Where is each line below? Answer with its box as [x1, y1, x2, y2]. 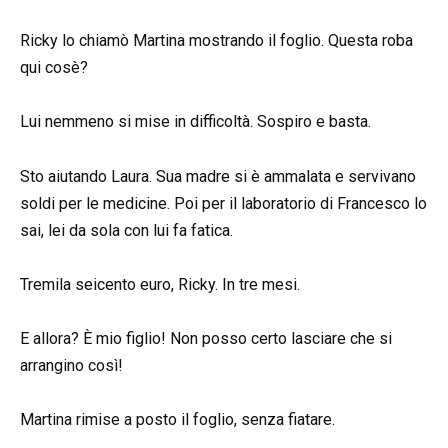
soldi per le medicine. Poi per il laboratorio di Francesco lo [20, 193, 427, 213]
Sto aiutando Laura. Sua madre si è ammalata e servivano [20, 166, 416, 186]
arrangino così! [20, 356, 123, 376]
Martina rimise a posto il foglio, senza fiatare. [20, 410, 335, 430]
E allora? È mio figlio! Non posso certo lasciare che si [20, 329, 392, 349]
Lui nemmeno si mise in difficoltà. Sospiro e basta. [20, 112, 371, 132]
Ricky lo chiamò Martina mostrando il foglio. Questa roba [20, 31, 413, 51]
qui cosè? [20, 58, 88, 78]
